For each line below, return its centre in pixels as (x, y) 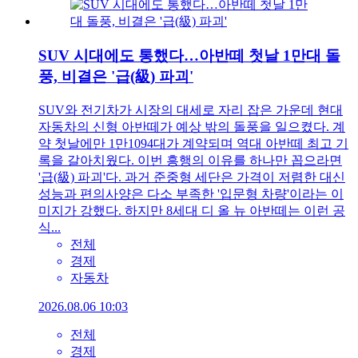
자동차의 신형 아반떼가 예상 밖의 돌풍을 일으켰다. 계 (192, 126)
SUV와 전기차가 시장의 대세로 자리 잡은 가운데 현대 (191, 109)
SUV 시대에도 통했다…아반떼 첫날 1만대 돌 (189, 55)
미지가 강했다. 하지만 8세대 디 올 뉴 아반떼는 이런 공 (192, 210)
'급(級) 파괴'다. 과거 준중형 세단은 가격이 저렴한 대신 (192, 177)
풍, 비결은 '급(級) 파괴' (116, 76)
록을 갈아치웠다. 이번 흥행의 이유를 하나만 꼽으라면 (190, 160)
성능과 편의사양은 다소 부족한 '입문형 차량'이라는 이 (191, 193)
